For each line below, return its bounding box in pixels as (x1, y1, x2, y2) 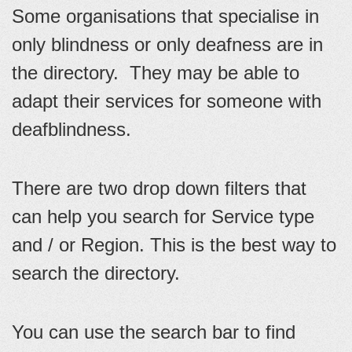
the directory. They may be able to (12, 61, 299, 83)
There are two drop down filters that (12, 177, 306, 199)
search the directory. (12, 262, 180, 284)
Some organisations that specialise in (12, 5, 319, 27)
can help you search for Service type (12, 205, 314, 227)
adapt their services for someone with (12, 90, 321, 112)
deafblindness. (12, 118, 131, 140)
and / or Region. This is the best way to (12, 233, 336, 255)
